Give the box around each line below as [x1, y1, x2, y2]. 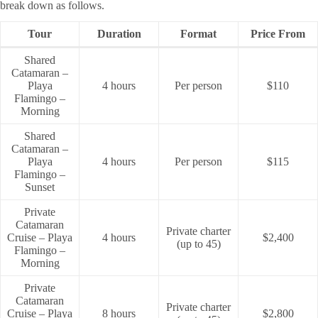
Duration [97, 28, 141, 40]
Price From [251, 28, 305, 40]
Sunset [25, 181, 55, 193]
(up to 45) [176, 238, 221, 250]
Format [180, 28, 216, 40]
